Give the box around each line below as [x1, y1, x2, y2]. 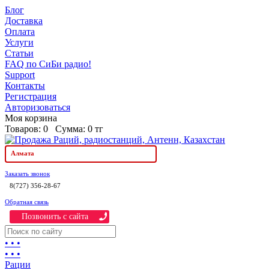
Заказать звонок [5, 170, 50, 177]
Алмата [11, 150, 34, 157]
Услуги [5, 37, 34, 47]
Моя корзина [5, 113, 57, 123]
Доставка [5, 16, 43, 26]
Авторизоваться [5, 102, 70, 112]
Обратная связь [5, 198, 49, 205]
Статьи [5, 48, 34, 58]
